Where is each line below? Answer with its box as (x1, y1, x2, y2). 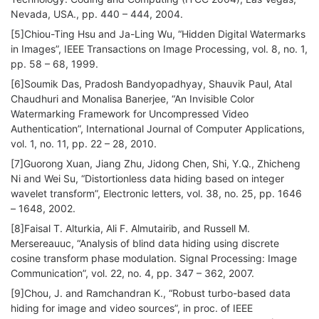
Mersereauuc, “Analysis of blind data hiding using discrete (11, 237, 279, 250)
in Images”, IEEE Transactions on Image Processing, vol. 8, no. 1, (11, 43, 308, 56)
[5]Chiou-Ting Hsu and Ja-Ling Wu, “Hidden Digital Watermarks (11, 28, 305, 41)
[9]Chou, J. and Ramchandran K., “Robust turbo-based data (11, 287, 291, 300)
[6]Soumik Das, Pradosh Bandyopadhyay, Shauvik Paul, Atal (11, 78, 292, 90)
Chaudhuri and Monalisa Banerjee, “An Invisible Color (11, 93, 254, 105)
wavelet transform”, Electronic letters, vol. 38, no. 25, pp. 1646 (11, 187, 302, 200)
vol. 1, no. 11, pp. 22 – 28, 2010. (11, 137, 157, 150)
